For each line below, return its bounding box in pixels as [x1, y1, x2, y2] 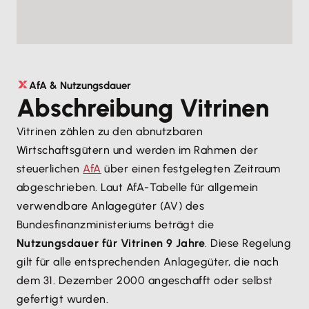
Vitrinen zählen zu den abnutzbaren [17, 124, 203, 138]
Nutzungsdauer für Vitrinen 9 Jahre [17, 236, 206, 250]
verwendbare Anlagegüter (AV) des [17, 199, 205, 212]
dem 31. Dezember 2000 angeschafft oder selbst [17, 273, 273, 287]
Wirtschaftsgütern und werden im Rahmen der [17, 143, 259, 157]
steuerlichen [17, 161, 83, 175]
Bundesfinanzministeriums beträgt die [17, 217, 215, 231]
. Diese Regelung [205, 236, 292, 250]
